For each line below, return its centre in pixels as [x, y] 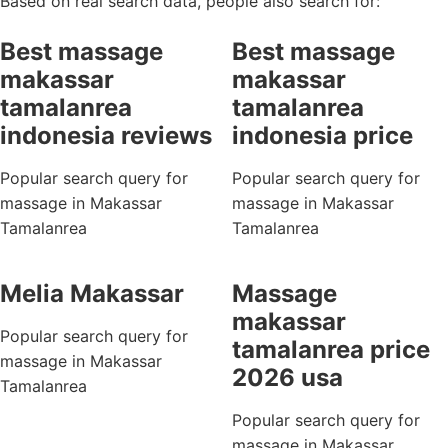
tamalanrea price [330, 349]
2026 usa [287, 377]
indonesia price [322, 135]
